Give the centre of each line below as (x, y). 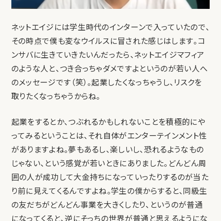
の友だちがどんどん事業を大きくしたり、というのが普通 (107, 205)
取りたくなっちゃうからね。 (56, 97)
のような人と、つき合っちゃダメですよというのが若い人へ (110, 69)
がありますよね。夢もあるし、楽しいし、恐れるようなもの (108, 150)
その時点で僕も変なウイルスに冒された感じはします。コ (108, 41)
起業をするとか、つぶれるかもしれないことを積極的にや (108, 122)
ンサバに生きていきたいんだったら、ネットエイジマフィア (108, 55)
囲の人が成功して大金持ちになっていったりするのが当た (110, 178)
